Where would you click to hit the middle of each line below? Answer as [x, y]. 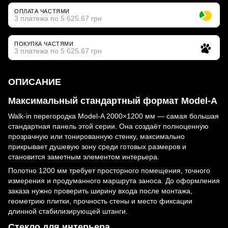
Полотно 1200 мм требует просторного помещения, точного [109, 170]
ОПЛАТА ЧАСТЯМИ [42, 11]
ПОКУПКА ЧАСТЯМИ [44, 44]
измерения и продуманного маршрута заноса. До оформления [114, 180]
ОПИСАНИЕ [35, 82]
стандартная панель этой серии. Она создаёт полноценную [108, 126]
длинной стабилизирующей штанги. [68, 211]
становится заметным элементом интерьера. [84, 156]
